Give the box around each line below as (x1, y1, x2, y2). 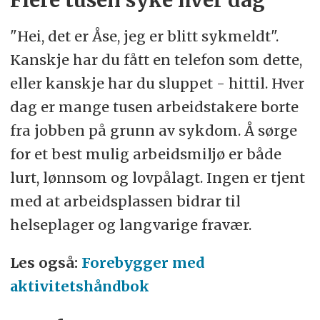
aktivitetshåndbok (9, 276, 149, 295)
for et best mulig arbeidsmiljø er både (9, 144, 281, 163)
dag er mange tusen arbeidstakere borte (9, 97, 299, 116)
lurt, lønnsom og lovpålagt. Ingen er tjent (9, 168, 305, 186)
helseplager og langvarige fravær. (9, 215, 251, 234)
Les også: (9, 253, 81, 271)
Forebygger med (81, 253, 205, 271)
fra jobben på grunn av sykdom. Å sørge (9, 121, 297, 139)
